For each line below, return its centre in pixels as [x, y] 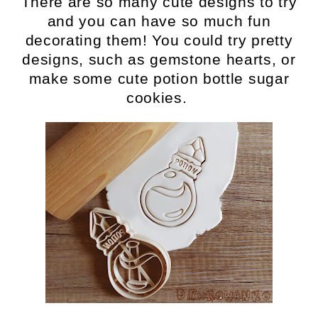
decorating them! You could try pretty [159, 40]
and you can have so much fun [159, 21]
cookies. [159, 98]
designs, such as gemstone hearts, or [159, 60]
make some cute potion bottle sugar [159, 79]
